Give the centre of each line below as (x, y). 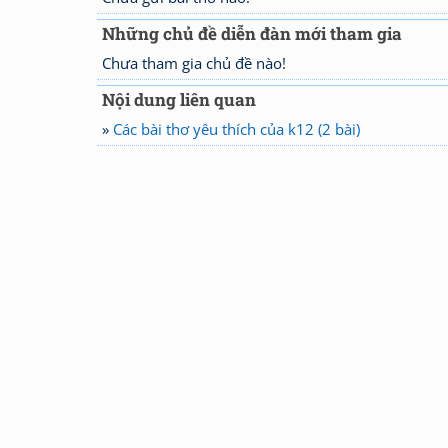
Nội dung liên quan (179, 99)
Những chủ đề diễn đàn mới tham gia (252, 33)
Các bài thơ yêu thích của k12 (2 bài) (236, 129)
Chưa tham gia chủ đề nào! (194, 63)
